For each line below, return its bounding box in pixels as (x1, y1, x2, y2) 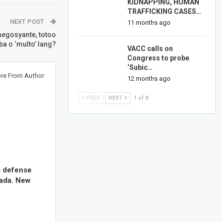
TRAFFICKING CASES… (127, 7, 201, 15)
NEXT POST (9, 18, 46, 26)
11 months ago (127, 18, 170, 26)
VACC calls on (127, 45, 173, 53)
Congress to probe (127, 54, 189, 62)
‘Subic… (127, 63, 153, 72)
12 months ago (127, 75, 170, 83)
